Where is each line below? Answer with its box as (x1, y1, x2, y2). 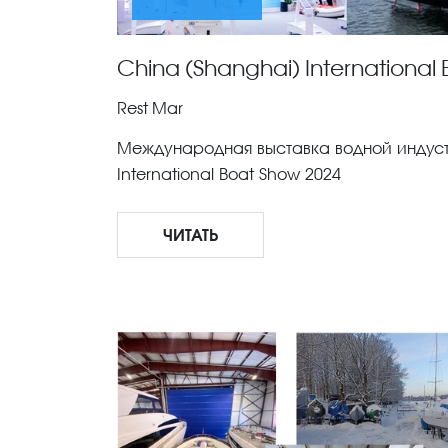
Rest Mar (117, 98, 183, 118)
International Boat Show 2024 (117, 164, 341, 184)
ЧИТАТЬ (163, 225, 218, 245)
